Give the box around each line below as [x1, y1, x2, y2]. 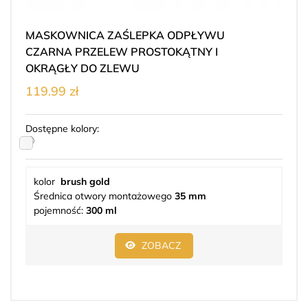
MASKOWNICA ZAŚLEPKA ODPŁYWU [25, 28, 225, 43]
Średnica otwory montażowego [34, 190, 175, 203]
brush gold [60, 175, 110, 188]
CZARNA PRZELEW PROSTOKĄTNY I [25, 45, 218, 59]
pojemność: [34, 204, 86, 217]
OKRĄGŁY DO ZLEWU [25, 61, 140, 76]
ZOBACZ [142, 239, 181, 252]
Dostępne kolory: [25, 122, 99, 135]
